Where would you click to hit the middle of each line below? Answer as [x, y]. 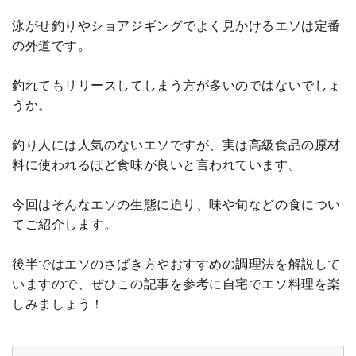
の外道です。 [52, 46]
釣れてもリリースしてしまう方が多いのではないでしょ [176, 86]
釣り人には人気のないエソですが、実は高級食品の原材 [176, 145]
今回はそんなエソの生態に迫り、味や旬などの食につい [176, 205]
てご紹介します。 [65, 225]
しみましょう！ [58, 304]
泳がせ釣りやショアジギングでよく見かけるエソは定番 [176, 26]
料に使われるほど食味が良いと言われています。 [157, 165]
